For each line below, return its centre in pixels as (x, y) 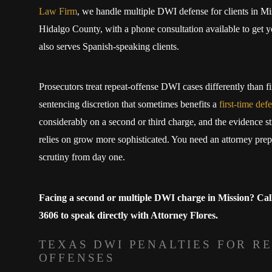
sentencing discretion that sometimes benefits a (129, 104)
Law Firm (58, 11)
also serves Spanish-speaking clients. (109, 46)
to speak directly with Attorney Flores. (138, 215)
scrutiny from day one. (82, 157)
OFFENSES (77, 258)
